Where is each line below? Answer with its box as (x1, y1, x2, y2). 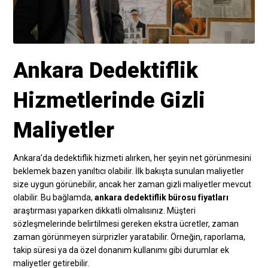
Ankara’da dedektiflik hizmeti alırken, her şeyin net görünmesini (13, 153, 252, 163)
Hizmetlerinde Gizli (13, 88, 206, 114)
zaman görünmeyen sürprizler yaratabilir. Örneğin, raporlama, (13, 232, 246, 242)
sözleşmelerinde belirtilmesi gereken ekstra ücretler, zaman (13, 219, 239, 229)
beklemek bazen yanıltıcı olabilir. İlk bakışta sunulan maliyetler (13, 166, 245, 176)
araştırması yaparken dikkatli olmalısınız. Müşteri (13, 206, 196, 216)
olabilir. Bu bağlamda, (13, 193, 95, 203)
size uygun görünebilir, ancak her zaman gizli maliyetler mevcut (13, 179, 252, 190)
